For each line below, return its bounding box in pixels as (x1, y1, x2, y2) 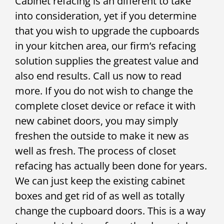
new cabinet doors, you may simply (15, 113, 178, 127)
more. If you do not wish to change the (15, 83, 193, 97)
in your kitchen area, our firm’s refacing (15, 38, 196, 52)
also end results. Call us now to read (15, 68, 181, 82)
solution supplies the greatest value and (15, 53, 198, 67)
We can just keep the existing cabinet (15, 173, 185, 187)
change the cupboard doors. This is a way (15, 203, 205, 217)
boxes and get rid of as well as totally (15, 188, 184, 202)
